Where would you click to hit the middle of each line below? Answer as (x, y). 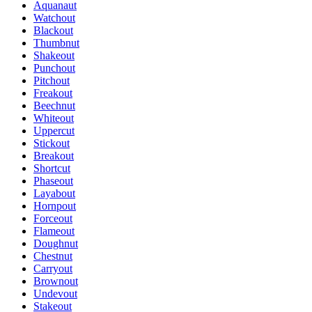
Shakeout (54, 55)
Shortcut (52, 168)
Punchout (54, 68)
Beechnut (54, 105)
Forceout (53, 218)
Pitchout (52, 80)
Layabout (54, 193)
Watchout (54, 17)
